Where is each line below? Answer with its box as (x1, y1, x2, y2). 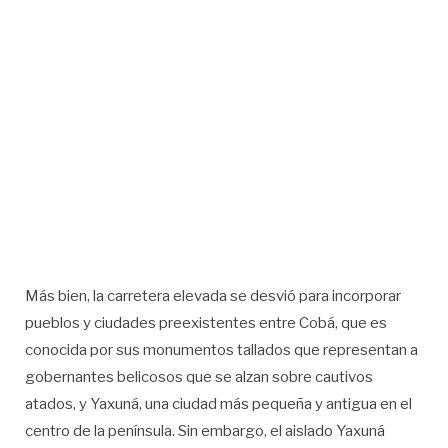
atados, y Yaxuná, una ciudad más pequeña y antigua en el (25, 395, 412, 414)
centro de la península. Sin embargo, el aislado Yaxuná (25, 422, 385, 441)
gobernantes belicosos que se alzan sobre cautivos (25, 368, 373, 387)
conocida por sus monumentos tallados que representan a (25, 341, 418, 360)
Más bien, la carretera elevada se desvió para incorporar (25, 287, 401, 306)
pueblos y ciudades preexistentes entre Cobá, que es (25, 314, 387, 333)
